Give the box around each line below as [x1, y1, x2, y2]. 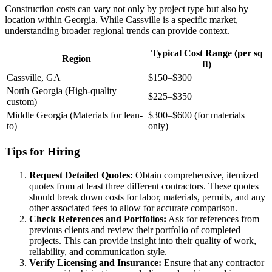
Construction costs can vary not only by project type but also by [5, 4, 248, 15]
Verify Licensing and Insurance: [29, 257, 161, 268]
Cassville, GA [7, 72, 61, 83]
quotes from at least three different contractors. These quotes [29, 180, 259, 191]
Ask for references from [166, 213, 259, 224]
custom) [7, 97, 37, 107]
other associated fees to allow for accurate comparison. [29, 202, 237, 213]
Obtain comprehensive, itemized [133, 169, 259, 180]
